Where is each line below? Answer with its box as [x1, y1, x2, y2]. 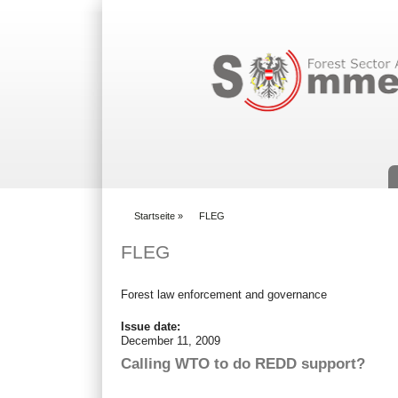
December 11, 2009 [121, 333, 221, 347]
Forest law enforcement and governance [121, 287, 328, 301]
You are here [121, 217, 191, 231]
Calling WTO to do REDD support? [121, 354, 366, 372]
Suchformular [205, 25, 303, 42]
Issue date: [121, 319, 185, 333]
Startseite [134, 210, 176, 221]
